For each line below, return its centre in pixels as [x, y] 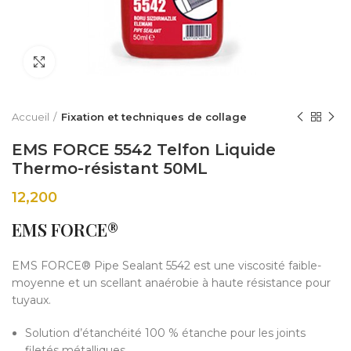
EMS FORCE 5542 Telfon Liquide [144, 150]
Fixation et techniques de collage [154, 117]
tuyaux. [31, 300]
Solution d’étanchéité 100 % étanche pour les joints [165, 333]
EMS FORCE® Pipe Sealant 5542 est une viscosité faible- [166, 266]
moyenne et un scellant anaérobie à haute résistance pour [171, 283]
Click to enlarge [99, 62]
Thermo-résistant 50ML [110, 169]
